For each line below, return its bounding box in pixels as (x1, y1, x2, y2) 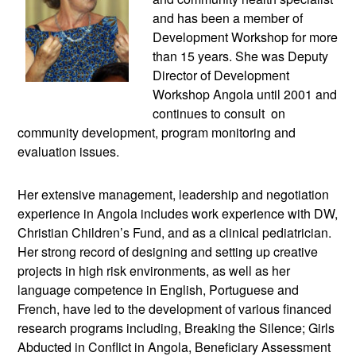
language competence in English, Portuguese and (17, 281, 300, 300)
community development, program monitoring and (17, 123, 296, 142)
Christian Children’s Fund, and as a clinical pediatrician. (17, 223, 332, 242)
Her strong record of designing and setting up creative (17, 242, 319, 261)
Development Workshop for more (153, 28, 339, 47)
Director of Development (153, 66, 290, 85)
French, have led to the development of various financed (17, 300, 332, 319)
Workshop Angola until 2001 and (153, 85, 338, 104)
